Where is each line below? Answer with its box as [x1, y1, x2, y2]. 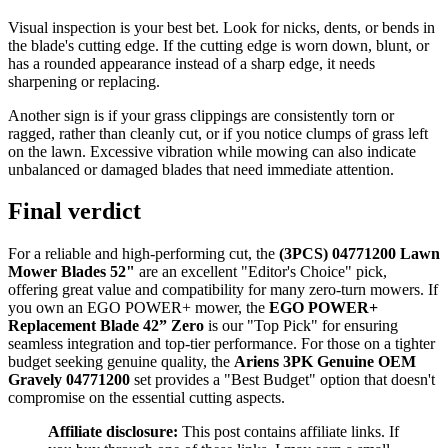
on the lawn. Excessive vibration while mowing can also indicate [8, 142, 416, 160]
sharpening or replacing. [8, 72, 160, 90]
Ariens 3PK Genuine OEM [234, 353, 416, 371]
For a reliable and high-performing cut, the [8, 245, 279, 263]
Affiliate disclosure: [48, 423, 178, 441]
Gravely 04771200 [8, 371, 130, 389]
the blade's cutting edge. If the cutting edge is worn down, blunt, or [8, 36, 429, 54]
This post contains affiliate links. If [178, 423, 399, 441]
